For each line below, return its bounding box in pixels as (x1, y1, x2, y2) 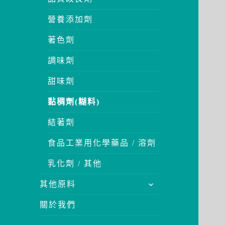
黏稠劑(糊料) (48, 97, 100, 106)
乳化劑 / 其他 (48, 159, 102, 168)
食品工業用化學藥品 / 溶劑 (48, 138, 157, 147)
